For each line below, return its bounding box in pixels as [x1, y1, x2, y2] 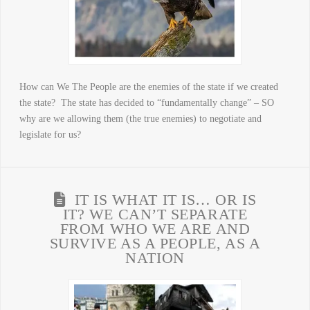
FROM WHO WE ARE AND [60, 220, 250, 237]
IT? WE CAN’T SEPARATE [62, 206, 248, 223]
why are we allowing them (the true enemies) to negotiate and [19, 113, 262, 124]
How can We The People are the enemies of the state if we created [19, 81, 278, 92]
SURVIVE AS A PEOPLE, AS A [49, 235, 261, 252]
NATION [125, 249, 185, 266]
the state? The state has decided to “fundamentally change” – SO [19, 97, 274, 108]
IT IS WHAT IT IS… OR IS [74, 191, 257, 208]
